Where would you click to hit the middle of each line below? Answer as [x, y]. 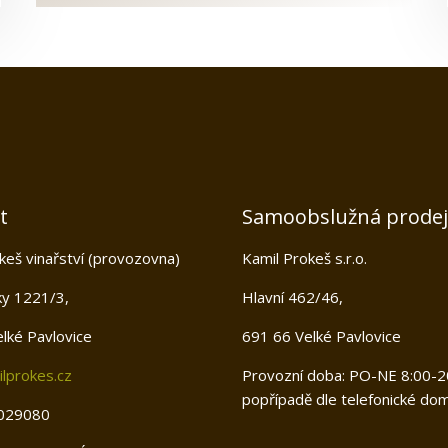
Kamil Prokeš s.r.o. [304, 258]
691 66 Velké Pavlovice [321, 336]
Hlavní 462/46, [292, 297]
